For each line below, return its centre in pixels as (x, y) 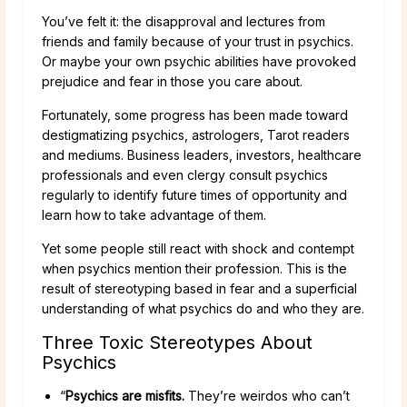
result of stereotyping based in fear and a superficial (199, 288)
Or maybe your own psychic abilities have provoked (199, 61)
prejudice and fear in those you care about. (172, 81)
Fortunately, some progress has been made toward (195, 114)
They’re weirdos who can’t (269, 395)
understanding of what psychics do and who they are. (203, 308)
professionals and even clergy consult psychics (185, 174)
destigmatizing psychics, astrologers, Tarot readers (196, 134)
